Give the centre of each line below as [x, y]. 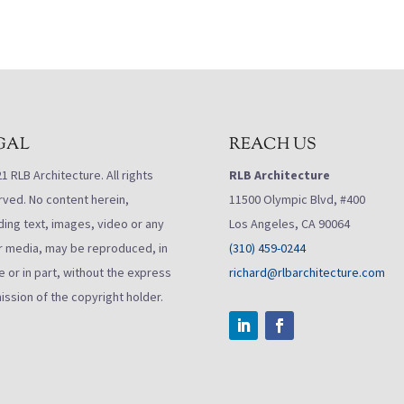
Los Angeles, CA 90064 [289, 223]
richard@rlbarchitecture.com [307, 272]
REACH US [272, 145]
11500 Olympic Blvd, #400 [297, 199]
